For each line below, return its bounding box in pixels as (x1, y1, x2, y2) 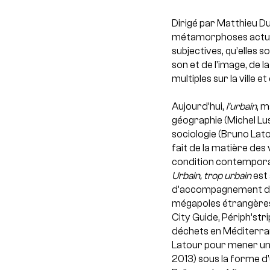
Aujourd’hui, (171, 101, 226, 112)
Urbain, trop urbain (171, 170, 253, 181)
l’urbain (225, 101, 257, 112)
